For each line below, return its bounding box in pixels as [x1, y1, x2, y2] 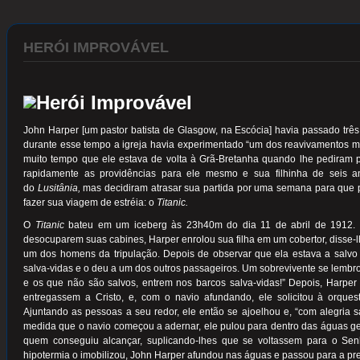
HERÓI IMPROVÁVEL [23, 39, 169, 55]
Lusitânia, [37, 182, 80, 194]
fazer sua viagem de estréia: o [23, 197, 157, 209]
